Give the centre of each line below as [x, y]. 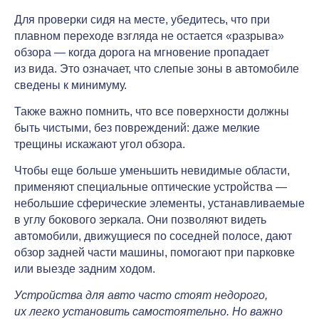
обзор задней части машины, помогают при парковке [155, 252]
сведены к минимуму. [70, 85]
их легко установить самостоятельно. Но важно [148, 311]
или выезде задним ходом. [85, 268]
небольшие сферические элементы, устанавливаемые [159, 203]
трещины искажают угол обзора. [100, 144]
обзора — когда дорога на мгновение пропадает [142, 52]
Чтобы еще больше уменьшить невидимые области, [152, 170]
